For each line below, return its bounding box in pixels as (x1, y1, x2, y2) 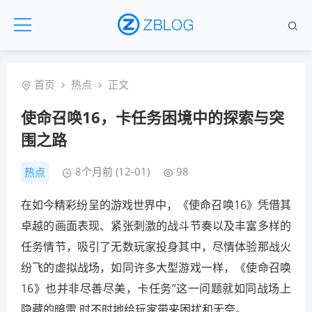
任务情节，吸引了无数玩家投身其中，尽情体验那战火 (21, 238, 291, 254)
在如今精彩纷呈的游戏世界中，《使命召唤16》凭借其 (21, 196, 291, 212)
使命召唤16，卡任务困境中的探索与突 (21, 107, 284, 127)
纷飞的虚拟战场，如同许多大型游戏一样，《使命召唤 (21, 259, 291, 275)
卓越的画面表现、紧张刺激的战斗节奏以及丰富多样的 (21, 217, 291, 233)
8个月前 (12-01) (75, 164, 150, 179)
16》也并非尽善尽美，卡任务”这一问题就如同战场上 (21, 280, 291, 296)
